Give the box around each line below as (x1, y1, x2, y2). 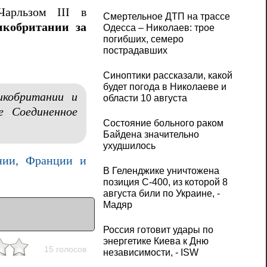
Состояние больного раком (103, 118, 223, 129)
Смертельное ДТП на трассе (103, 11, 230, 22)
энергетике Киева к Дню (103, 236, 209, 247)
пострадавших (103, 45, 167, 56)
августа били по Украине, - (103, 188, 220, 199)
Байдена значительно (103, 129, 199, 140)
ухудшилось (103, 141, 156, 151)
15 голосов (44, 244, 86, 254)
